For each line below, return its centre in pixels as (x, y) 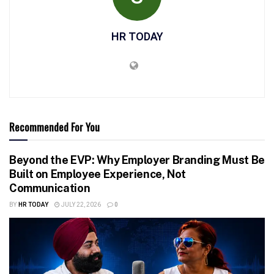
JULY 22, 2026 (80, 205)
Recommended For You (54, 127)
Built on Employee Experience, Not (98, 174)
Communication (50, 188)
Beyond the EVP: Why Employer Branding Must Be (137, 160)
